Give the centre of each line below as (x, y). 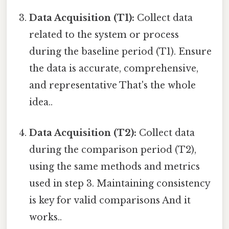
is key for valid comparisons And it (110, 200)
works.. (46, 217)
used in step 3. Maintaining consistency (120, 183)
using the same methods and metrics (115, 166)
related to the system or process (104, 35)
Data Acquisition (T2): (83, 133)
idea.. (41, 102)
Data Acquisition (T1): (82, 18)
